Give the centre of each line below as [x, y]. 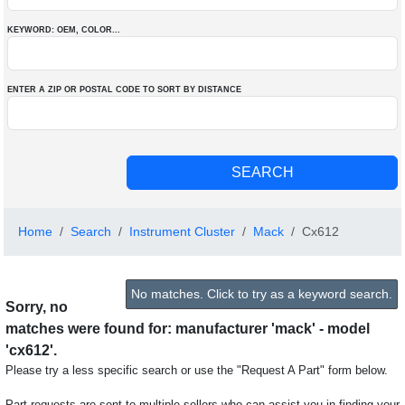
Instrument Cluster [182, 231]
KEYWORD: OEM [42, 30]
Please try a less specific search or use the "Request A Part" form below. [197, 370]
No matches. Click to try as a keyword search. [262, 294]
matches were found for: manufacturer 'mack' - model [188, 329]
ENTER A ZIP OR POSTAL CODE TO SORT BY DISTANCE [124, 89]
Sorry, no [37, 307]
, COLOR [94, 30]
